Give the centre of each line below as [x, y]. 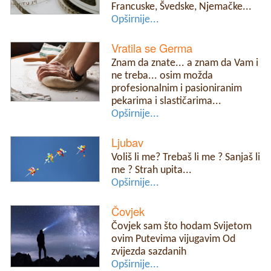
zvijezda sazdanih [149, 252]
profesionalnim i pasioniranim [177, 88]
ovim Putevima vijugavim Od [174, 239]
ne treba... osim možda [162, 76]
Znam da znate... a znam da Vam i [185, 63]
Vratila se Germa [152, 47]
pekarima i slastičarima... [167, 101]
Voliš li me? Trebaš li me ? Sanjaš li [186, 157]
